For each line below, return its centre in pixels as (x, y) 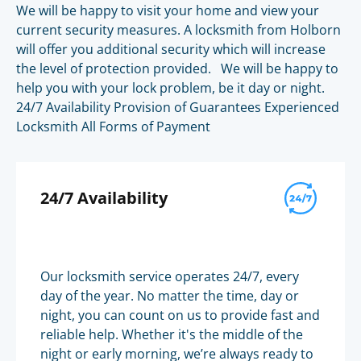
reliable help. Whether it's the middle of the (172, 334)
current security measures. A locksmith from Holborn (178, 30)
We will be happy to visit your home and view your (168, 10)
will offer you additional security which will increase (171, 49)
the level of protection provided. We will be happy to (177, 68)
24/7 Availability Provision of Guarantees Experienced (178, 107)
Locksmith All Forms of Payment (113, 127)
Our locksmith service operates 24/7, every (170, 276)
